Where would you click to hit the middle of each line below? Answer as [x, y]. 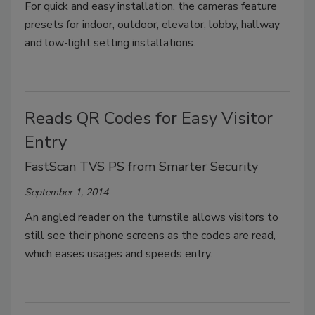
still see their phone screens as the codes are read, [150, 235]
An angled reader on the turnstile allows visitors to [152, 217]
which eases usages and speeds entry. [118, 253]
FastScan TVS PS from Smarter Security [141, 166]
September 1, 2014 [66, 192]
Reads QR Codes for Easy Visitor [149, 118]
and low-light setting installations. [110, 43]
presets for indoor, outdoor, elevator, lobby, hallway [152, 24]
